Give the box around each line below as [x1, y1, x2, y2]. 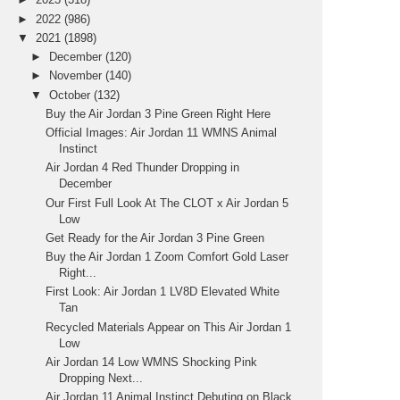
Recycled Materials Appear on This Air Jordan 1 [46, 320, 292, 334]
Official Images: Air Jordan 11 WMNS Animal [46, 126, 278, 140]
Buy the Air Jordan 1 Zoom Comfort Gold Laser [46, 250, 289, 264]
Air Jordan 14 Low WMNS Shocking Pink [46, 354, 258, 369]
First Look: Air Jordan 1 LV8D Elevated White [46, 285, 280, 299]
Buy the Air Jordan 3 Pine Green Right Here [46, 106, 271, 121]
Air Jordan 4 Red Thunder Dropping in [46, 161, 240, 175]
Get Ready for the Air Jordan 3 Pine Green [46, 230, 265, 245]
